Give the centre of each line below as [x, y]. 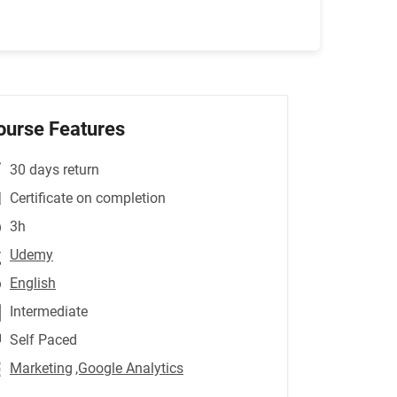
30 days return [54, 170]
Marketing [41, 368]
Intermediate [49, 311]
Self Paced [43, 340]
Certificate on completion [88, 198]
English [33, 283]
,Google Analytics [129, 368]
